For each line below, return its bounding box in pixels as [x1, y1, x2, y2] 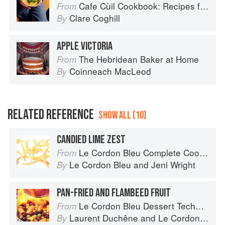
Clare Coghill [69, 12, 120, 25]
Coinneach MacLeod [69, 65, 151, 78]
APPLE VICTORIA [57, 39, 113, 54]
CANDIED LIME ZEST [57, 133, 126, 147]
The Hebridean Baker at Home [79, 53, 199, 66]
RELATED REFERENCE [8, 106, 94, 124]
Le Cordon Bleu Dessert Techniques [79, 199, 195, 212]
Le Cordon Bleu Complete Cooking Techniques [79, 146, 199, 159]
